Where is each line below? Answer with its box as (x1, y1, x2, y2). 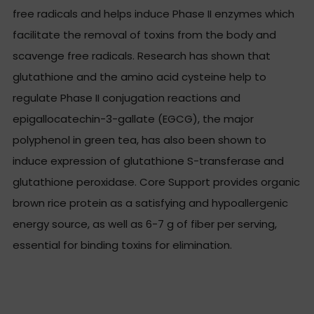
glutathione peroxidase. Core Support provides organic (13, 175, 300, 189)
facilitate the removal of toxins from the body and (13, 27, 276, 42)
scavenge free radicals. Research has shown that (13, 48, 271, 63)
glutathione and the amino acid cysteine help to (13, 69, 266, 84)
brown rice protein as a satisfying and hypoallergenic (13, 196, 288, 210)
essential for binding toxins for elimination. (13, 238, 232, 252)
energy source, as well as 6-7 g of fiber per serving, (13, 217, 277, 231)
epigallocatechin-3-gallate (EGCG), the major (13, 111, 254, 126)
